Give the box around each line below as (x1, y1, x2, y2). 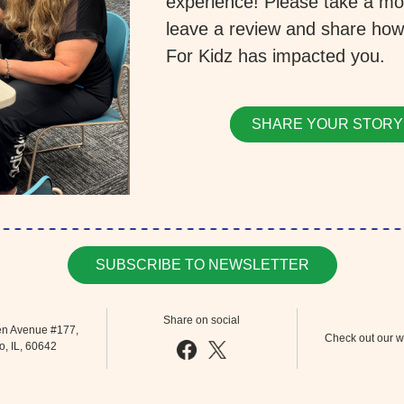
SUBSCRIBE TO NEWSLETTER (95, 257, 309, 272)
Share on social (163, 314, 241, 326)
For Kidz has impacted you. (166, 46, 386, 66)
